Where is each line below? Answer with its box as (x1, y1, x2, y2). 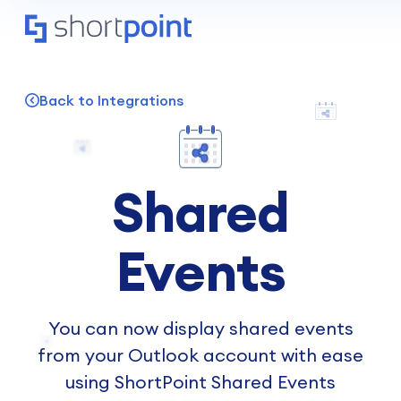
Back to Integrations (39, 91, 183, 109)
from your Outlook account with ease (38, 344, 363, 366)
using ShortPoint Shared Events (65, 371, 336, 393)
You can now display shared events (47, 317, 354, 339)
